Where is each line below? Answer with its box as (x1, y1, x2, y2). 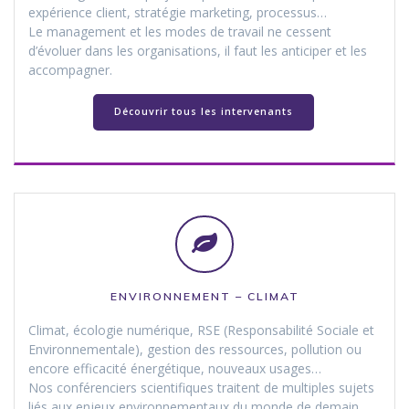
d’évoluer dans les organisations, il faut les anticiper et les (28, 41, 367, 59)
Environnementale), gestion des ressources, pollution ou (28, 341, 362, 359)
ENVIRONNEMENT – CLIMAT (110, 289, 299, 304)
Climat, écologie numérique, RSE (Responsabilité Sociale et (28, 321, 374, 340)
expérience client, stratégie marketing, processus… (28, 3, 327, 21)
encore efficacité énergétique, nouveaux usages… (28, 360, 321, 378)
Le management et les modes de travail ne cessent (28, 22, 331, 40)
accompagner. (28, 60, 112, 79)
